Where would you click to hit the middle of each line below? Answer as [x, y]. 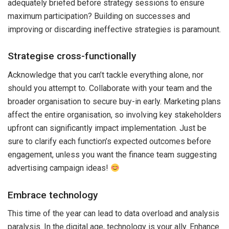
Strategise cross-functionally [72, 56]
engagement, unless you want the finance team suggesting [112, 155]
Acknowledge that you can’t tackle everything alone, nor [106, 75]
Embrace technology [53, 195]
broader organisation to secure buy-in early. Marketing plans [114, 102]
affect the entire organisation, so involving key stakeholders [114, 115]
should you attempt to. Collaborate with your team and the [110, 88]
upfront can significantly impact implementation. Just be [107, 128]
